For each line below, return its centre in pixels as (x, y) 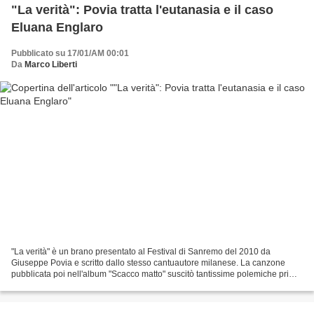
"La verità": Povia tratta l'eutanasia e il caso (142, 9)
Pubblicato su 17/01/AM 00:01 (70, 53)
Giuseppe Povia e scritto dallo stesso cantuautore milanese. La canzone (148, 263)
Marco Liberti (51, 64)
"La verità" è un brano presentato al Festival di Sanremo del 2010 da (141, 252)
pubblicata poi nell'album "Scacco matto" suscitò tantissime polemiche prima (156, 274)
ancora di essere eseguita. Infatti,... (77, 286)
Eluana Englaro (57, 27)
